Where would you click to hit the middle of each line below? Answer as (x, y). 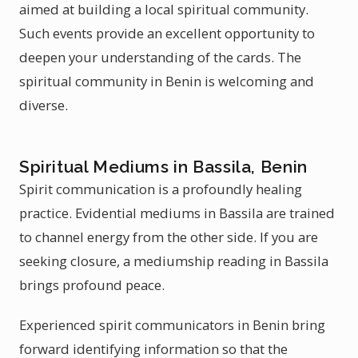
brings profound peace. (92, 285)
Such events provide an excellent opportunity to (167, 33)
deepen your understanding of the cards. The (160, 57)
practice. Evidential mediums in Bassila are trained (177, 213)
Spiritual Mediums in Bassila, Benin (163, 167)
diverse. (44, 105)
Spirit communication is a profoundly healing (161, 189)
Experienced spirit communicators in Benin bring (172, 325)
